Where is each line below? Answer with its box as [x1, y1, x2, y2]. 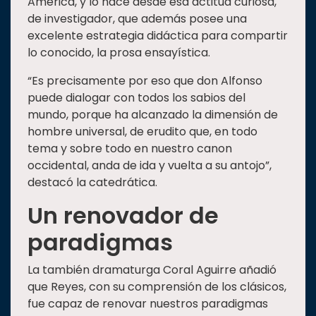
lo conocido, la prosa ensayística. [28, 44, 210, 61]
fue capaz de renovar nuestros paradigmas [28, 296, 268, 312]
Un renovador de [28, 200, 219, 232]
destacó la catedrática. [28, 174, 157, 191]
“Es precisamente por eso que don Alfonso [28, 73, 262, 90]
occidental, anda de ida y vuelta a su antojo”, [28, 157, 272, 174]
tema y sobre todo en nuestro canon [28, 140, 232, 157]
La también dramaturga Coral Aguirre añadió [28, 262, 276, 279]
